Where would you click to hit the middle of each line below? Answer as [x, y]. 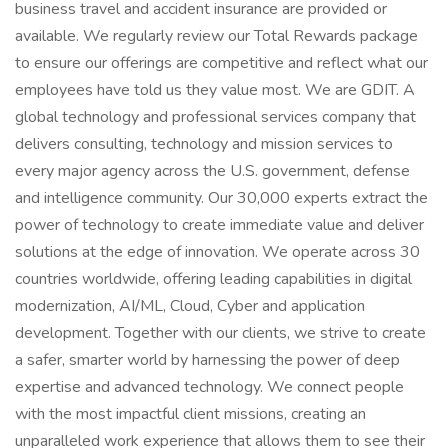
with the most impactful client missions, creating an [190, 414]
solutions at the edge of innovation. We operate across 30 [217, 252]
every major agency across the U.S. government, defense [212, 171]
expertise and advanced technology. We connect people [209, 387]
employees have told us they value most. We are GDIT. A [215, 90]
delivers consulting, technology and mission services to [204, 144]
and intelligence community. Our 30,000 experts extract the [221, 198]
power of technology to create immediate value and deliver [219, 225]
